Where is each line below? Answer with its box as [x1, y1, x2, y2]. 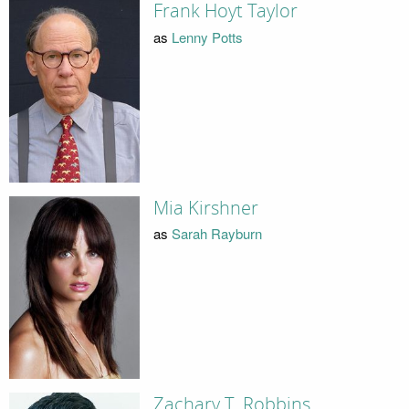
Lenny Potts [171, 26, 243, 47]
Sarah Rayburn [171, 224, 262, 244]
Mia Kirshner [152, 196, 258, 219]
